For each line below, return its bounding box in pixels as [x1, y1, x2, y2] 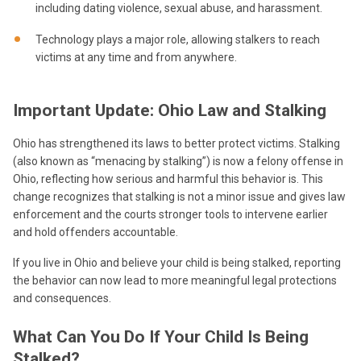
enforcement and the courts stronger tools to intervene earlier [13, 207, 328, 221]
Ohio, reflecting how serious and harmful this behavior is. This [13, 172, 323, 185]
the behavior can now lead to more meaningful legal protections [13, 273, 337, 287]
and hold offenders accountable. [13, 225, 178, 239]
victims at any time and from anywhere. [35, 51, 237, 64]
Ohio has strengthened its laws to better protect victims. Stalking [13, 136, 340, 150]
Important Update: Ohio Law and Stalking [13, 100, 326, 120]
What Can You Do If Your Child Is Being [13, 326, 309, 346]
